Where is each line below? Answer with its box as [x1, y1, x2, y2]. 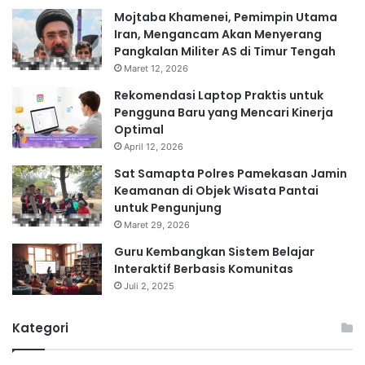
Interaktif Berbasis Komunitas [114, 260, 293, 277]
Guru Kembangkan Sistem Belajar [114, 243, 314, 260]
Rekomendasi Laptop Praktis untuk [114, 86, 323, 103]
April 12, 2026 [124, 140, 183, 152]
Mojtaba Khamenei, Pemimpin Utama [114, 8, 337, 25]
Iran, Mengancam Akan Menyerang [114, 25, 322, 42]
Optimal [114, 121, 164, 138]
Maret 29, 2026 [124, 218, 190, 231]
